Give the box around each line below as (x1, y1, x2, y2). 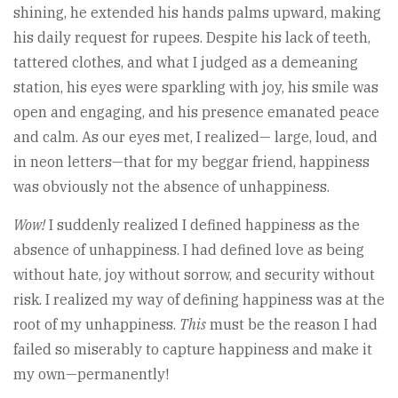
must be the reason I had (206, 315, 378, 334)
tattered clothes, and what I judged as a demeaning (13, 53, 358, 72)
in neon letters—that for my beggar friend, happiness (13, 153, 370, 171)
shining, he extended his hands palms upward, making (13, 4, 381, 22)
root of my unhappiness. (13, 315, 179, 334)
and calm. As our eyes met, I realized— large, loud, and (13, 128, 378, 147)
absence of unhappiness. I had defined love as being (13, 241, 364, 259)
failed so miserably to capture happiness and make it (13, 340, 372, 359)
